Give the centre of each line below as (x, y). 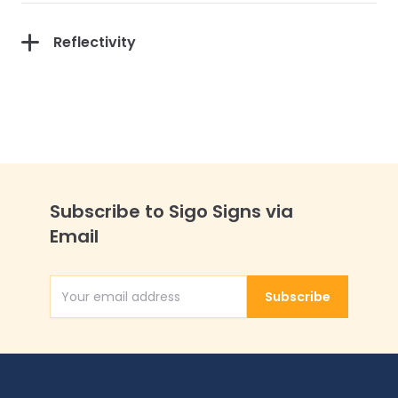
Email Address (247, 306)
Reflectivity (95, 42)
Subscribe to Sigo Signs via (171, 211)
